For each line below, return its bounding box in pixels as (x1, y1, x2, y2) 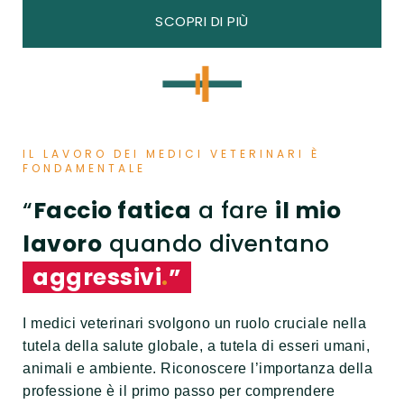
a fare (191, 194, 275, 226)
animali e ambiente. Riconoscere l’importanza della (23, 360, 372, 376)
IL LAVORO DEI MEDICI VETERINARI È (23, 145, 320, 161)
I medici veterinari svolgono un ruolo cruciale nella (23, 315, 366, 331)
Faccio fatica (32, 194, 191, 226)
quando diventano (102, 227, 330, 260)
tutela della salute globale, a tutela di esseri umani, (23, 337, 370, 353)
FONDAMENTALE (23, 160, 146, 176)
